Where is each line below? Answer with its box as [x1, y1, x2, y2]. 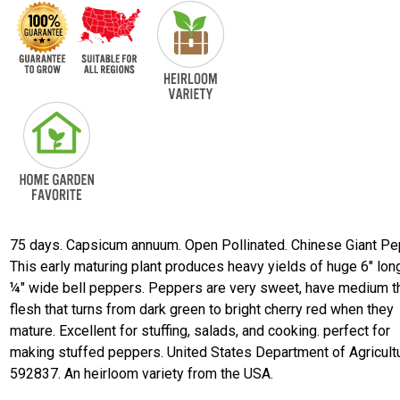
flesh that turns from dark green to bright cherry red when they [10, 301, 395, 318]
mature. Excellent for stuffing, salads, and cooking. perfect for [10, 322, 391, 339]
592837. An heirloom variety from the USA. [10, 365, 274, 382]
